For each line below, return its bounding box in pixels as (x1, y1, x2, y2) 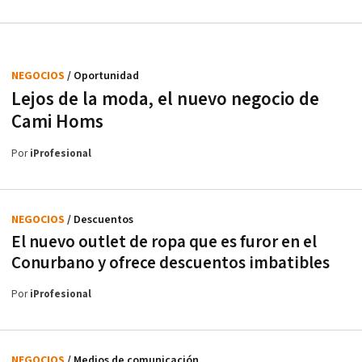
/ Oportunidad (67, 68, 139, 83)
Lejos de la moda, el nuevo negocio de (11, 86, 319, 112)
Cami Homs (11, 109, 103, 134)
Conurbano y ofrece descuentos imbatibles (11, 251, 330, 274)
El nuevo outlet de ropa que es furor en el (11, 230, 317, 253)
